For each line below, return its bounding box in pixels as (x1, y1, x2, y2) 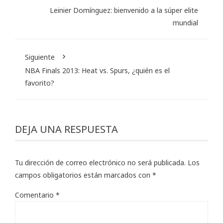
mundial (173, 18, 198, 28)
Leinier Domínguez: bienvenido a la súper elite (50, 5, 198, 15)
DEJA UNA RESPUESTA (15, 122, 118, 136)
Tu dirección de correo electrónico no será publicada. (15, 158, 186, 168)
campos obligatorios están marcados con (15, 170, 152, 180)
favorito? (25, 78, 54, 88)
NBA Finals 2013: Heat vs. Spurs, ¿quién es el (25, 66, 170, 76)
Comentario (15, 190, 56, 200)
